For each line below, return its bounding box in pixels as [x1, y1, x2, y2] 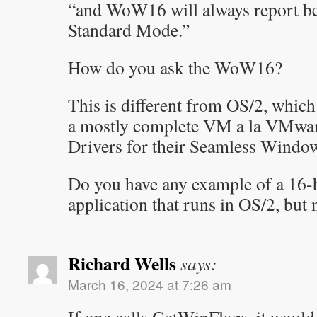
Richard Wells [68, 250, 176, 277]
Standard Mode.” [68, 18, 190, 42]
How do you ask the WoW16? [68, 55, 282, 79]
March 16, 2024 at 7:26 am [68, 275, 231, 294]
